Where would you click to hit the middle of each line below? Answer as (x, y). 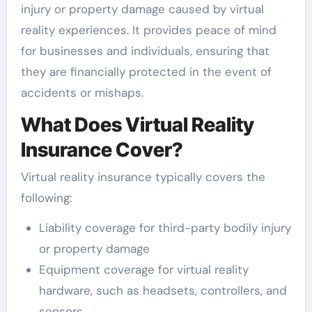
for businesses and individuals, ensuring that (145, 50)
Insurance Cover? (102, 149)
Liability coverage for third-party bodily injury (165, 228)
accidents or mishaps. (82, 92)
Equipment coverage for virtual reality (143, 270)
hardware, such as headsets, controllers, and (163, 291)
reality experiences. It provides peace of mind (148, 30)
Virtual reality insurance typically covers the (143, 177)
